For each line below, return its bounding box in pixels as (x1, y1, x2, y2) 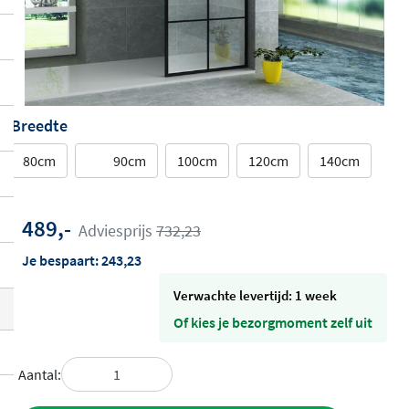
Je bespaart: (22, 251, 101, 269)
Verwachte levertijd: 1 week (181, 287, 337, 304)
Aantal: (18, 364, 61, 383)
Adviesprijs (79, 221, 156, 241)
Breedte (11, 116, 68, 136)
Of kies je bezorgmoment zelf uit (173, 313, 372, 331)
